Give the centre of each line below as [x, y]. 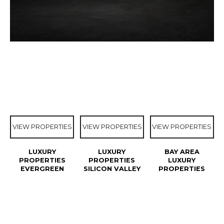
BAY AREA [182, 152]
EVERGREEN [42, 169]
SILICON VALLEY [112, 169]
